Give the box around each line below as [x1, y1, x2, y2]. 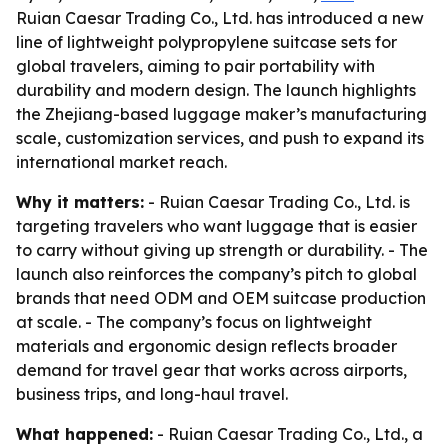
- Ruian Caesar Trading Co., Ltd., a [153, 424, 423, 444]
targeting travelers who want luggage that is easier [16, 216, 417, 236]
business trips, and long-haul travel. [16, 384, 288, 404]
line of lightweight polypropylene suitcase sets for [16, 32, 397, 52]
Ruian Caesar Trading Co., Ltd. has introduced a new [16, 8, 424, 28]
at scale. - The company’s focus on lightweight [16, 312, 372, 332]
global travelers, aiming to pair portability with [16, 56, 375, 76]
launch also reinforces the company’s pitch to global [16, 264, 417, 284]
